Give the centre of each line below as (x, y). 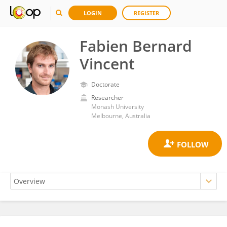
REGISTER (146, 13)
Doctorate (105, 84)
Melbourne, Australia (121, 116)
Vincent (107, 64)
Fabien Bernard (136, 46)
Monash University (118, 107)
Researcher (107, 98)
